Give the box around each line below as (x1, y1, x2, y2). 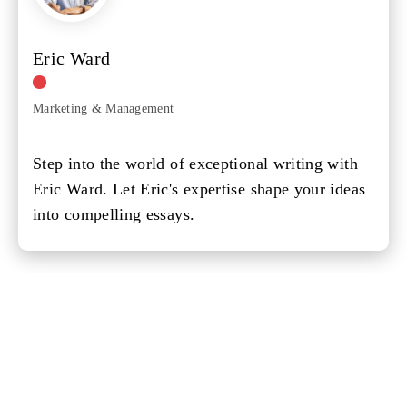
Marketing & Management (33, 101, 174, 115)
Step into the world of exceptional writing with (33, 154, 358, 173)
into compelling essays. (33, 204, 195, 223)
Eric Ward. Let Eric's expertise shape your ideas (33, 179, 366, 198)
